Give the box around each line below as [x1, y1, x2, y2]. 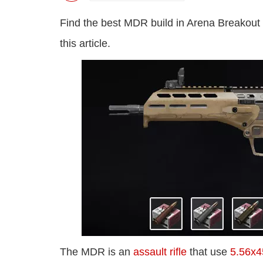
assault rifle [133, 246, 187, 258]
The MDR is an [60, 246, 133, 258]
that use [187, 246, 230, 258]
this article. [60, 38, 110, 50]
